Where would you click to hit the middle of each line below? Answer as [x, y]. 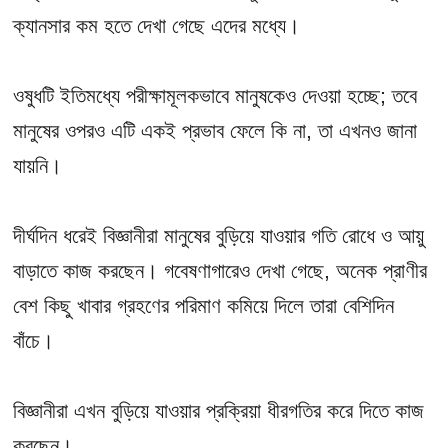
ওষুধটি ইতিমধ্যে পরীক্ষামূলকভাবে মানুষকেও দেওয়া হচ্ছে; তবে [215, 95]
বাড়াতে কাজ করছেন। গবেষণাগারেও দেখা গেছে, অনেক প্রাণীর [220, 270]
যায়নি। [38, 165]
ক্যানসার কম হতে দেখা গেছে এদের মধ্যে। [157, 25]
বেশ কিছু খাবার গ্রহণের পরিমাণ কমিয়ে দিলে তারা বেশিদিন [204, 305]
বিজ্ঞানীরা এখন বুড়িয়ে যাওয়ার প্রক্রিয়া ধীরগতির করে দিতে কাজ [219, 410]
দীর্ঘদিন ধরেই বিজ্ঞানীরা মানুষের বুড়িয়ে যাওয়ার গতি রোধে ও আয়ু [219, 235]
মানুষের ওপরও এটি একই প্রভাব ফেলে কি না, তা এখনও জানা [215, 130]
